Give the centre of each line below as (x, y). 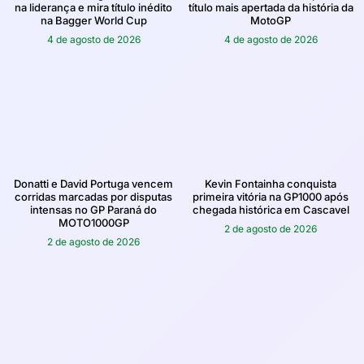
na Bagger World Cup (93, 20)
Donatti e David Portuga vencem (93, 183)
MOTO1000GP (93, 222)
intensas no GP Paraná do (93, 209)
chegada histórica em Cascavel (271, 209)
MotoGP (271, 20)
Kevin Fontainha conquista (271, 183)
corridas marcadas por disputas (93, 196)
